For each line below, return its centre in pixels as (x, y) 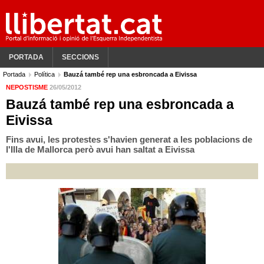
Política (45, 74)
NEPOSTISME (28, 87)
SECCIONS (80, 57)
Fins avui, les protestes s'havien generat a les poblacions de (129, 139)
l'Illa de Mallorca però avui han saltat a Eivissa (100, 149)
